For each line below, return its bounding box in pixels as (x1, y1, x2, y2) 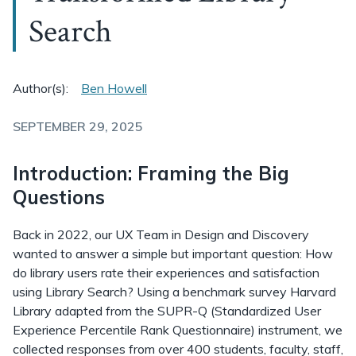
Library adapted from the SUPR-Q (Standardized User (13, 303, 321, 319)
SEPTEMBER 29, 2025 (13, 118, 143, 134)
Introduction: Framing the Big (13, 161, 289, 185)
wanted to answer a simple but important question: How (13, 246, 333, 261)
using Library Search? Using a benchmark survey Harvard (13, 284, 336, 300)
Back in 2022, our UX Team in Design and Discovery (13, 226, 309, 242)
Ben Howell (81, 80, 147, 96)
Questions (13, 185, 105, 209)
